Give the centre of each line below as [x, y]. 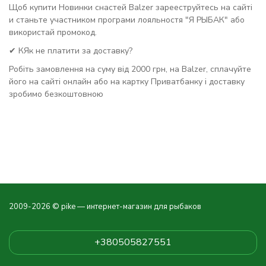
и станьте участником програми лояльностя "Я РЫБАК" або [127, 20]
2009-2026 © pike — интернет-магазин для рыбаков [105, 207]
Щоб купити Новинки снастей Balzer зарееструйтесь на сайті [131, 7]
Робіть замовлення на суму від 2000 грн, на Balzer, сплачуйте [130, 69]
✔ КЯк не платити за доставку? [71, 51]
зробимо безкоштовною [56, 94]
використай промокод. [53, 32]
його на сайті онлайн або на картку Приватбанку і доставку [127, 82]
